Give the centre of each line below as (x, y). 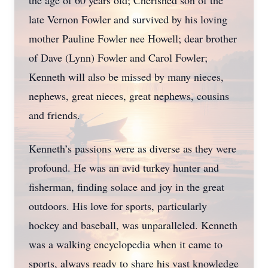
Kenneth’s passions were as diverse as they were (133, 148)
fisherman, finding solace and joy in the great (127, 187)
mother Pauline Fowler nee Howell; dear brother (133, 38)
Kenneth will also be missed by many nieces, (126, 77)
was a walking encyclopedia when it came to (126, 244)
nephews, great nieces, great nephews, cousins (129, 96)
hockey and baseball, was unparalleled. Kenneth (133, 225)
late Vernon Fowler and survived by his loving (128, 19)
